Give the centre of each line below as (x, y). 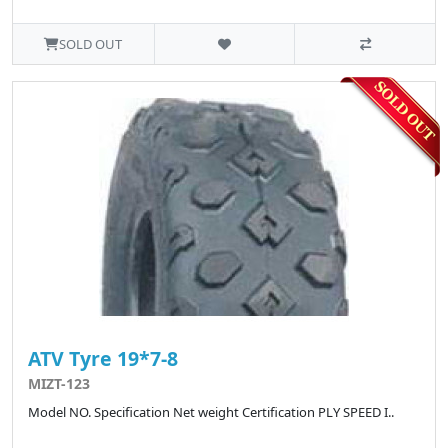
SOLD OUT (91, 44)
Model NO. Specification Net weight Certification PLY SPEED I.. (211, 412)
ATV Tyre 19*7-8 (103, 359)
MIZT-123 (59, 384)
